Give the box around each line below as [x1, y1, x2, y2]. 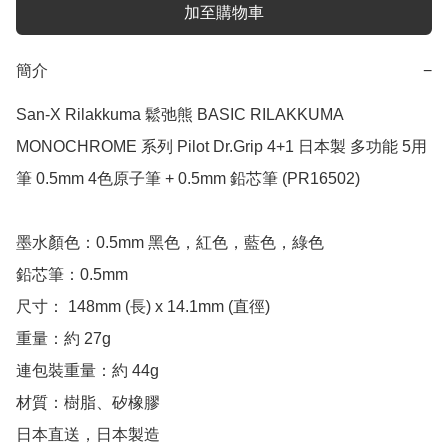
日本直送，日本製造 [16, 426, 160, 444]
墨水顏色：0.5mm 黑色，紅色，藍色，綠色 [16, 234, 324, 252]
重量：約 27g [16, 330, 111, 348]
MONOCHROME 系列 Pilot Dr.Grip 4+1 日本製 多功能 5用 [16, 138, 427, 156]
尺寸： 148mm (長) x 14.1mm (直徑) [16, 298, 270, 316]
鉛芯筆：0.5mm [16, 266, 128, 284]
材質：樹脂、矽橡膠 [16, 394, 160, 412]
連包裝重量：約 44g [16, 362, 163, 380]
